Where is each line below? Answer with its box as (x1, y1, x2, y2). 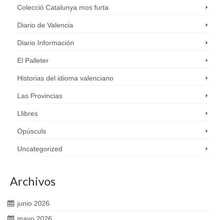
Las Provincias (17, 91, 62, 100)
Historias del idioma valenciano (17, 74, 113, 82)
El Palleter (17, 56, 49, 64)
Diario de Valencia (17, 21, 73, 29)
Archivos (10, 173, 55, 188)
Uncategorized (17, 144, 62, 153)
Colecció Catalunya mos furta (17, 3, 109, 11)
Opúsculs (17, 127, 46, 135)
